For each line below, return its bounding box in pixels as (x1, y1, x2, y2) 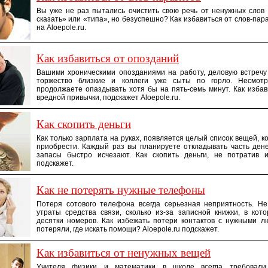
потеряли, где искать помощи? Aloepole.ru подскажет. (36, 225, 219, 233)
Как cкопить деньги (36, 118, 131, 130)
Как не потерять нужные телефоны (36, 184, 205, 196)
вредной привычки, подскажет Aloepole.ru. (36, 93, 180, 102)
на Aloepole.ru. (36, 23, 86, 32)
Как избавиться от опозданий (36, 52, 179, 65)
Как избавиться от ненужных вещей (36, 246, 211, 259)
